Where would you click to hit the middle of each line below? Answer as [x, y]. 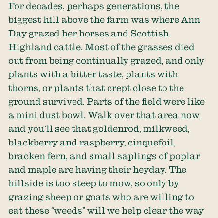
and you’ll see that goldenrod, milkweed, [99, 128]
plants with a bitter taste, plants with [93, 74]
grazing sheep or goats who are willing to [101, 197]
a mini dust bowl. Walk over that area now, [105, 115]
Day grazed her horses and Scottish [89, 33]
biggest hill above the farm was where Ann [104, 19]
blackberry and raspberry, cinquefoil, [92, 142]
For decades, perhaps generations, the [94, 6]
